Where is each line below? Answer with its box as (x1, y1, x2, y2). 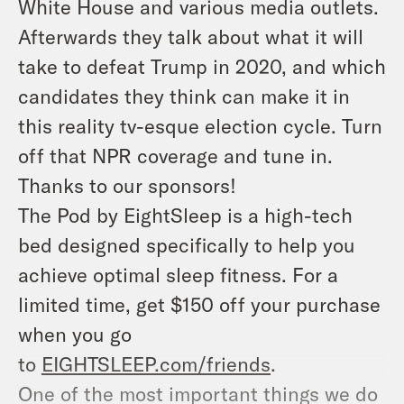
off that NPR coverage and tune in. (18, 142, 333, 167)
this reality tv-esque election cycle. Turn (18, 113, 382, 137)
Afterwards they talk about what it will (18, 23, 363, 48)
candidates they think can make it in (18, 83, 350, 107)
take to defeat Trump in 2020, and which (18, 53, 386, 78)
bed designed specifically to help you (18, 232, 355, 256)
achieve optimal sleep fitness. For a (18, 262, 338, 286)
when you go (18, 321, 132, 345)
